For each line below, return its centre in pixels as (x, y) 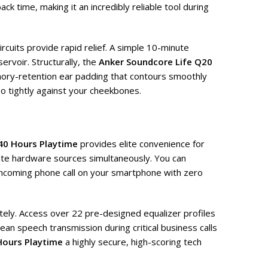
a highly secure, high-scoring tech (132, 242)
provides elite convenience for (141, 144)
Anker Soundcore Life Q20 (156, 62)
